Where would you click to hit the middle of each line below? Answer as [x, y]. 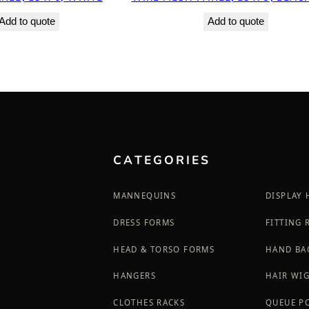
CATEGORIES [162, 160]
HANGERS [134, 276]
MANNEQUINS [145, 195]
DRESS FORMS [144, 222]
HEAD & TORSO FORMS [164, 249]
